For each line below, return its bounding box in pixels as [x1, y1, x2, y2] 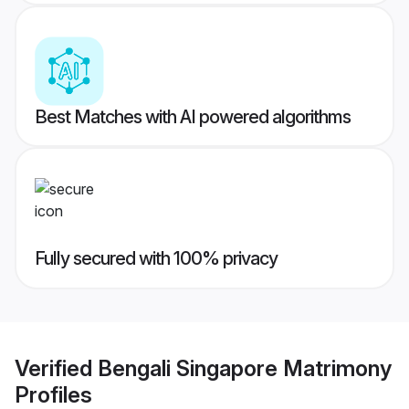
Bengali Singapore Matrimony [98, 354, 392, 382]
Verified [15, 354, 98, 382]
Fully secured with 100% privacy [35, 247, 278, 270]
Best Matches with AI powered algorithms [35, 106, 351, 129]
